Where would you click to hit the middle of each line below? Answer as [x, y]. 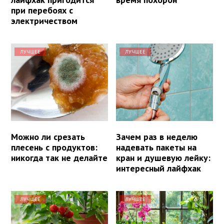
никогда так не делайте [59, 157]
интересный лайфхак [159, 168]
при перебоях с [42, 10]
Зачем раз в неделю [157, 136]
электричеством [44, 20]
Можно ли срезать [48, 136]
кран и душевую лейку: [163, 157]
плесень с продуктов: [54, 147]
